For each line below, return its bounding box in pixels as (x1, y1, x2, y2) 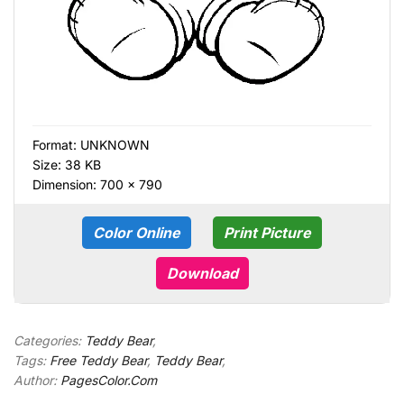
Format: (32, 136, 80, 152)
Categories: (14, 332, 85, 348)
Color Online (93, 223, 180, 242)
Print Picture (224, 223, 311, 242)
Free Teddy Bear (50, 352, 147, 368)
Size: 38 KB (32, 156, 101, 172)
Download (166, 263, 238, 282)
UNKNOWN (80, 136, 150, 152)
